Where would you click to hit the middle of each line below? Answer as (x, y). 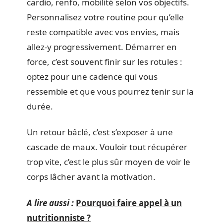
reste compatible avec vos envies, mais (103, 32)
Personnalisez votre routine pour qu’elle (105, 17)
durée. (40, 106)
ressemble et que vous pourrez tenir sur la (110, 91)
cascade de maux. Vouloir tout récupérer (107, 147)
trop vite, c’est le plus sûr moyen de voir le (109, 162)
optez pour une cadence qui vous (92, 76)
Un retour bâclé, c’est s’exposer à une (100, 132)
